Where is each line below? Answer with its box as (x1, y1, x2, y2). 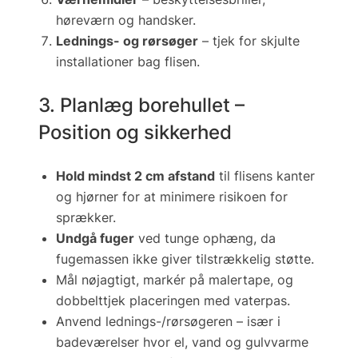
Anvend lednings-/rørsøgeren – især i (56, 312, 280, 329)
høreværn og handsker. (56, 12, 196, 29)
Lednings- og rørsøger (56, 33, 198, 50)
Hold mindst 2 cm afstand (56, 167, 215, 184)
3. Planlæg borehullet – (38, 93, 245, 117)
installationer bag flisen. (56, 54, 200, 70)
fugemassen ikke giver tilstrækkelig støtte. (56, 250, 314, 267)
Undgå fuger (56, 229, 134, 246)
